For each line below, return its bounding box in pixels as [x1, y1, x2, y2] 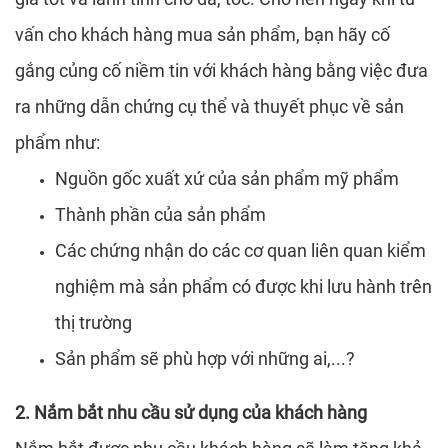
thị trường [55, 312, 132, 333]
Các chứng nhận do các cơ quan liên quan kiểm [55, 240, 426, 261]
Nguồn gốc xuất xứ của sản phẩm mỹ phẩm [55, 168, 399, 189]
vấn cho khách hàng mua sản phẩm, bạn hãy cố [15, 24, 390, 45]
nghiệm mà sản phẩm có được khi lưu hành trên [55, 276, 432, 297]
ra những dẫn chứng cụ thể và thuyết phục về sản [15, 96, 404, 117]
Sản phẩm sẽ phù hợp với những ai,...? [55, 348, 355, 369]
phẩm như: [15, 132, 100, 153]
